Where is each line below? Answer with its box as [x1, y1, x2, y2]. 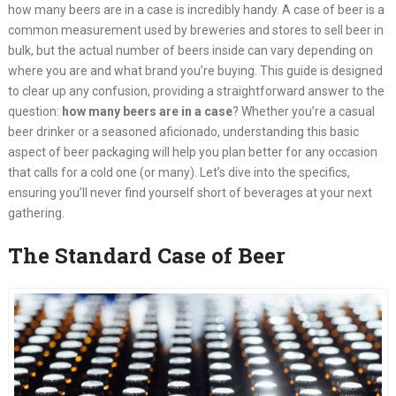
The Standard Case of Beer [7, 241, 286, 270]
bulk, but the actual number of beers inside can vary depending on [7, 43, 373, 58]
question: [7, 104, 62, 119]
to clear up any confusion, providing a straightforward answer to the [7, 84, 385, 99]
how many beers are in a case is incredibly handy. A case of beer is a [7, 3, 385, 18]
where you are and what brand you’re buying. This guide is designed [7, 64, 383, 79]
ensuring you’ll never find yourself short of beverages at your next [7, 186, 372, 201]
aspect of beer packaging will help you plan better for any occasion [7, 145, 377, 160]
